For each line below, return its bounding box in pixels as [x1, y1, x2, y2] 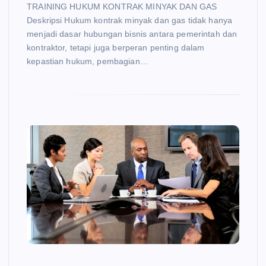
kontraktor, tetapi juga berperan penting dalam [27, 43, 205, 53]
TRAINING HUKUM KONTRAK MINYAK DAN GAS [27, 2, 217, 12]
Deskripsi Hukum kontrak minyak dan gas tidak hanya [27, 15, 233, 26]
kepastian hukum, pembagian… [27, 56, 148, 66]
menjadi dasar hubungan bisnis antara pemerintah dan [27, 29, 237, 39]
